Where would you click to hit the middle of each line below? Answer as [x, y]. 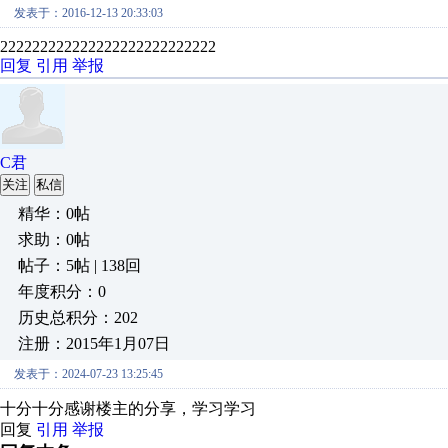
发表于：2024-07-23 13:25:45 [88, 374]
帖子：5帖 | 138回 [79, 265]
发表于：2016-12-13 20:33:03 [88, 13]
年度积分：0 [62, 291]
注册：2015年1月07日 [94, 343]
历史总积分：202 [78, 317]
